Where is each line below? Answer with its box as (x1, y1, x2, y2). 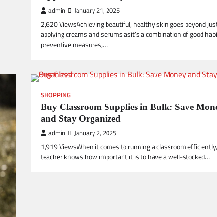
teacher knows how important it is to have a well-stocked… (41, 152, 210, 162)
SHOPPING (41, 91, 71, 100)
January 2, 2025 (74, 128, 116, 138)
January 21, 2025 (74, 6, 120, 15)
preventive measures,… (41, 39, 108, 50)
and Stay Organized (41, 113, 121, 124)
